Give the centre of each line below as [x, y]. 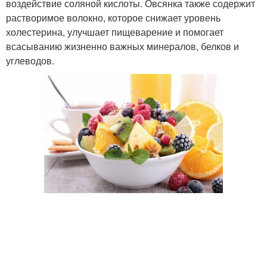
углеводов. [30, 60]
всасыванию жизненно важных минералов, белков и [122, 46]
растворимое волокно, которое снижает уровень [113, 18]
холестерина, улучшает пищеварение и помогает [115, 32]
